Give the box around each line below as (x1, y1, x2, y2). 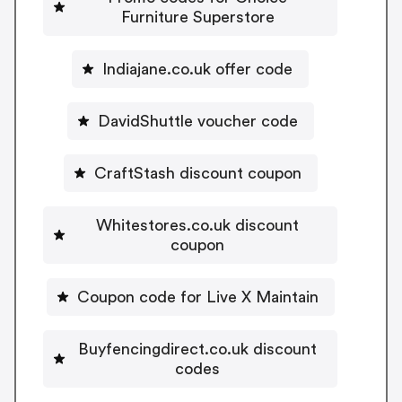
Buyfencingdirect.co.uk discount (78, 340, 317, 357)
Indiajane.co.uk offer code (102, 60, 293, 77)
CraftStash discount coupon (93, 164, 301, 181)
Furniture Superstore (120, 8, 275, 25)
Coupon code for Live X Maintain (76, 288, 319, 305)
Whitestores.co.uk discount (96, 216, 299, 233)
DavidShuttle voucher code (97, 112, 298, 129)
